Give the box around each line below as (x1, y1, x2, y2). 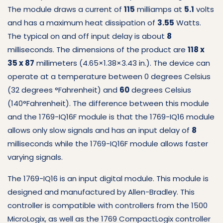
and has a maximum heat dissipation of (7, 17, 157, 28)
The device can (153, 57, 210, 68)
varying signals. (7, 151, 63, 162)
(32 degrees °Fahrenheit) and (7, 84, 119, 95)
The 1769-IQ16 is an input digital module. (7, 173, 156, 184)
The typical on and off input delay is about (7, 30, 167, 41)
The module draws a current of (7, 3, 124, 14)
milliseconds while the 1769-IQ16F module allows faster (7, 138, 208, 149)
